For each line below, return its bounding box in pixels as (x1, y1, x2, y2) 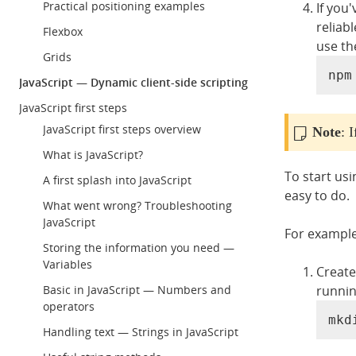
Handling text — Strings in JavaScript (43, 324, 238, 339)
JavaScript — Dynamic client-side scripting (19, 75, 248, 90)
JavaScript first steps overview (43, 122, 201, 137)
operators (43, 299, 95, 314)
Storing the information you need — (43, 240, 234, 255)
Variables (43, 257, 92, 272)
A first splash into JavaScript (43, 172, 192, 188)
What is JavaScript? (43, 147, 143, 162)
